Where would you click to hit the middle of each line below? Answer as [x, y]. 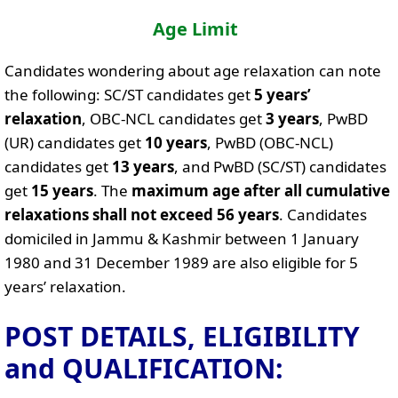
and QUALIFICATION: [144, 368]
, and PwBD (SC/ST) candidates [280, 166]
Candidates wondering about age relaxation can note [193, 70]
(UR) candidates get [75, 142]
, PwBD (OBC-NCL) [270, 142]
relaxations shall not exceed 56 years [142, 214]
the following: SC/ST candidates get [129, 94]
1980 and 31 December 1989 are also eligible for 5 [181, 262]
